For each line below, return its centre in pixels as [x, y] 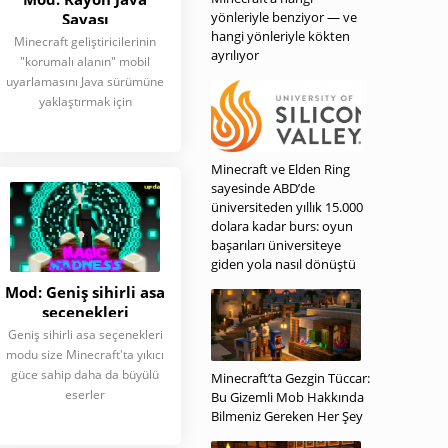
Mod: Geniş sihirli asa [85, 292]
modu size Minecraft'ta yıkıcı [85, 354]
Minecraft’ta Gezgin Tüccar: [290, 378]
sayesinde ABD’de [263, 188]
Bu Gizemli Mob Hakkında [287, 397]
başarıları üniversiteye [276, 245]
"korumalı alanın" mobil [85, 61]
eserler [85, 394]
